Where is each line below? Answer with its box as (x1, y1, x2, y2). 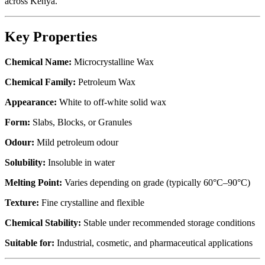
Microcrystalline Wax (72, 56, 154, 67)
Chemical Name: (5, 56, 72, 67)
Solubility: (5, 157, 46, 167)
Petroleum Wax (76, 76, 135, 87)
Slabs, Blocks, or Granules (30, 117, 132, 127)
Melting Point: (5, 177, 62, 188)
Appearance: (5, 96, 57, 107)
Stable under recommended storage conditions (81, 217, 255, 228)
